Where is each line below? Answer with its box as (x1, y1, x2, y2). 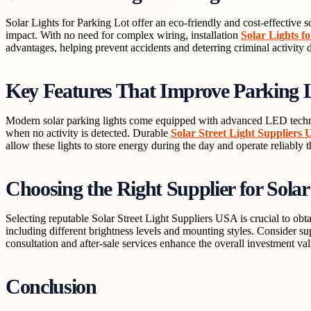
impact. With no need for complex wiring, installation (6, 28, 241, 41)
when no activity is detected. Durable (6, 126, 171, 139)
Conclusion (6, 276, 96, 299)
